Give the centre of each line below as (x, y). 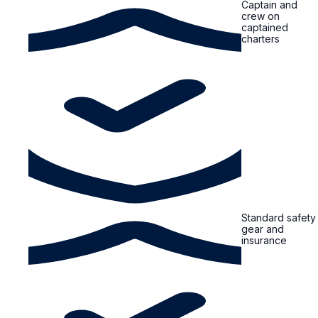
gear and (263, 229)
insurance (264, 240)
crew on (261, 16)
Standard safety (279, 217)
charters (261, 38)
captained (265, 27)
